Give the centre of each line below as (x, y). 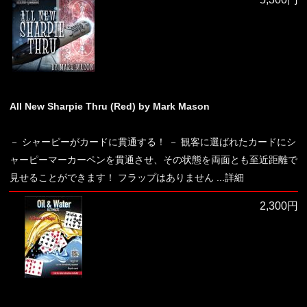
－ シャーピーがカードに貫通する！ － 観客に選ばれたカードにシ (153, 142)
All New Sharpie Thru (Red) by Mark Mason (110, 106)
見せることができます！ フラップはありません (112, 177)
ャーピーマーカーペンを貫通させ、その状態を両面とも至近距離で (153, 160)
